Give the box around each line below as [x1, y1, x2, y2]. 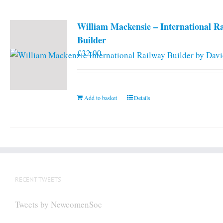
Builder [77, 33, 106, 46]
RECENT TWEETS [15, 175, 61, 184]
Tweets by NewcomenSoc [15, 198, 102, 210]
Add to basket [84, 93, 117, 102]
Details [134, 93, 150, 102]
